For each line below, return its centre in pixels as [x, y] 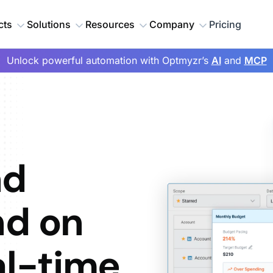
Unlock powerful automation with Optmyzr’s [109, 60]
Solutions [49, 24]
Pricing [225, 24]
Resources [110, 24]
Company [172, 24]
